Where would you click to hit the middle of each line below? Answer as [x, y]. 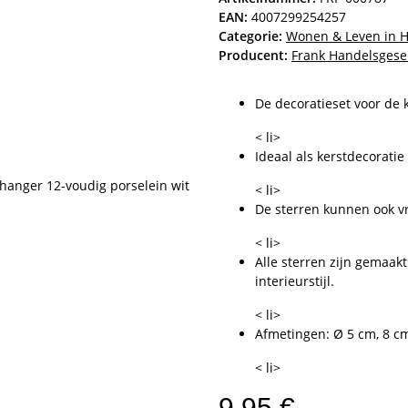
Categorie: [252, 36]
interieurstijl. [295, 280]
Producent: [253, 55]
